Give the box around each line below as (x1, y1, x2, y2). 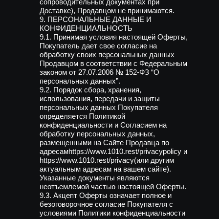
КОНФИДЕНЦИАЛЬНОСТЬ (40, 24, 132, 32)
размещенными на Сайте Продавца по (40, 138, 169, 147)
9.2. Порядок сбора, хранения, (40, 86, 141, 94)
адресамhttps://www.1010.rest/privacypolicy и (40, 147, 187, 155)
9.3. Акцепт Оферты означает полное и (40, 191, 172, 199)
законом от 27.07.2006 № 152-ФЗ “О (40, 68, 159, 76)
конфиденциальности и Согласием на (40, 121, 167, 129)
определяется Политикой (40, 112, 125, 120)
